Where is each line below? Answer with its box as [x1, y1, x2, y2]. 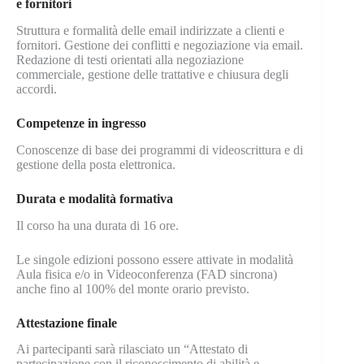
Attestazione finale [16, 315, 117, 330]
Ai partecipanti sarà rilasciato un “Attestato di [16, 342, 248, 357]
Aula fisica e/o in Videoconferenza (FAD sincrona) [16, 266, 277, 281]
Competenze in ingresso [16, 116, 146, 131]
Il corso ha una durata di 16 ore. [16, 218, 182, 232]
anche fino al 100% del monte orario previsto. [16, 281, 249, 296]
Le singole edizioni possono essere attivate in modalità [16, 252, 293, 266]
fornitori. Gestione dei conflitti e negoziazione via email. [16, 38, 303, 53]
